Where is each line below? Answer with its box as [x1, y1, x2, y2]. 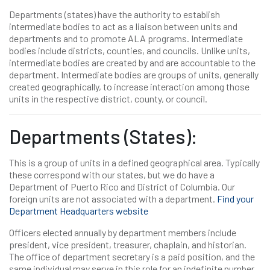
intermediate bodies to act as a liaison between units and [9, 20, 237, 32]
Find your [217, 193, 254, 204]
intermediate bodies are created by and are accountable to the [9, 57, 256, 68]
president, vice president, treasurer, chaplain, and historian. [9, 239, 246, 250]
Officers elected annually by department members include [9, 227, 236, 238]
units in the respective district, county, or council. [9, 93, 207, 104]
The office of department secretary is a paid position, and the [9, 251, 255, 262]
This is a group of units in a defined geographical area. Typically [9, 157, 260, 168]
